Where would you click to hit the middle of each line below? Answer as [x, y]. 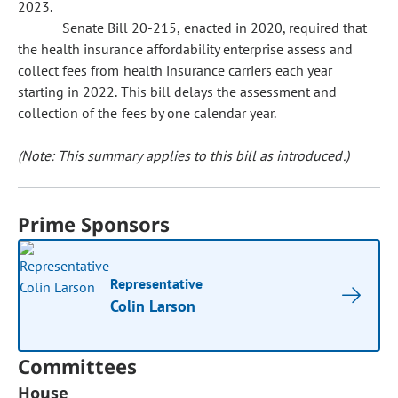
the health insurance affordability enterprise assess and [186, 49]
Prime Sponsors [94, 224]
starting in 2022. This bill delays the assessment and [178, 92]
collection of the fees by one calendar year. [147, 113]
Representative [157, 283]
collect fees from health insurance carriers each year [175, 70]
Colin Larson [153, 306]
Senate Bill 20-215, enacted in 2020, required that [215, 28]
